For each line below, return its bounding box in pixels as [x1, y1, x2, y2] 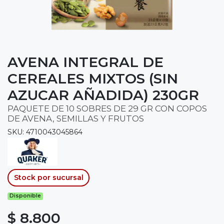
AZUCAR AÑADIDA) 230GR [7, 86, 199, 103]
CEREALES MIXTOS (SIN [7, 69, 178, 87]
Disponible [9, 192, 41, 199]
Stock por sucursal [13, 173, 83, 182]
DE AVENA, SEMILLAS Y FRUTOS [7, 113, 144, 123]
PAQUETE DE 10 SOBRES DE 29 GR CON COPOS [7, 103, 207, 113]
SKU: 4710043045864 [7, 127, 82, 136]
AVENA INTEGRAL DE [7, 53, 163, 70]
